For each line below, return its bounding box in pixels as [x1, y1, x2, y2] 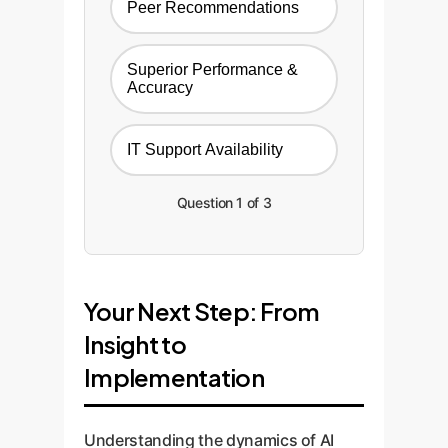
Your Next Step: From [84, 296, 320, 326]
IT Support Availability [127, 141, 283, 158]
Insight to [84, 329, 186, 359]
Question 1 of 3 [176, 194, 272, 211]
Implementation [84, 362, 264, 392]
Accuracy [127, 79, 193, 96]
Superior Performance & [127, 61, 298, 78]
